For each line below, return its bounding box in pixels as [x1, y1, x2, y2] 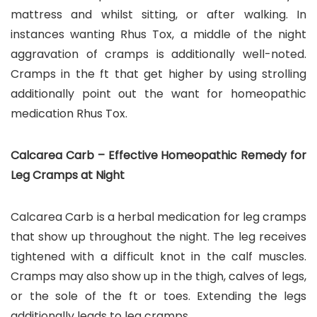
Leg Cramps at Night [11, 166, 125, 183]
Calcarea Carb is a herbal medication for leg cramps [11, 208, 306, 225]
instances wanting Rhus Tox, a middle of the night [11, 25, 306, 42]
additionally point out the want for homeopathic [11, 85, 306, 102]
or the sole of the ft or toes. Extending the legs [11, 287, 306, 304]
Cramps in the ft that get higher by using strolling [11, 65, 306, 82]
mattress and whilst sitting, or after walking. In [11, 6, 306, 23]
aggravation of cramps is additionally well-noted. [11, 45, 306, 62]
